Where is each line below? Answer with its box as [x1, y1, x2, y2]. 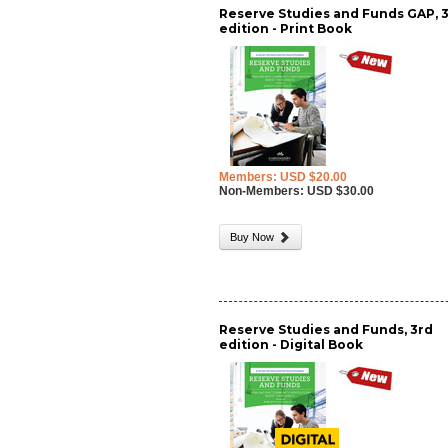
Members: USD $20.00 [219, 170, 348, 184]
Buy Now [230, 231, 278, 243]
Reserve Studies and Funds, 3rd [219, 322, 434, 337]
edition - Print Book [219, 21, 353, 36]
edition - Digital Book [219, 337, 364, 352]
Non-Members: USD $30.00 [219, 184, 375, 198]
